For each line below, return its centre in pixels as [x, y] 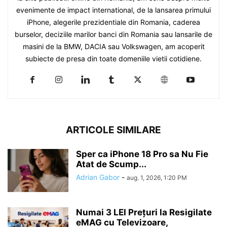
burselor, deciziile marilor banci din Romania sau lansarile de [113, 34]
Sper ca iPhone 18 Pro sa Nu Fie [142, 154]
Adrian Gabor [98, 177]
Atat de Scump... [111, 164]
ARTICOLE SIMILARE [113, 130]
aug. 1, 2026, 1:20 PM [157, 177]
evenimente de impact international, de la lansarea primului [113, 10]
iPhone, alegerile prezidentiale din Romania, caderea [113, 22]
